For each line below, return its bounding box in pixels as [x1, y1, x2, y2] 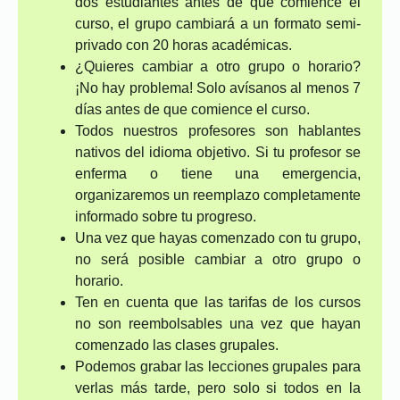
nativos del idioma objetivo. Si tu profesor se [75, 145, 361, 160]
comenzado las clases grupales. [75, 337, 279, 353]
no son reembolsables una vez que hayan [75, 316, 361, 331]
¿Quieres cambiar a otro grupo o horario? [75, 59, 361, 74]
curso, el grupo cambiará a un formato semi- [75, 16, 361, 31]
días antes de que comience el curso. [75, 102, 310, 117]
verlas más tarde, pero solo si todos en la [75, 380, 361, 396]
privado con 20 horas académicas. [75, 37, 292, 53]
